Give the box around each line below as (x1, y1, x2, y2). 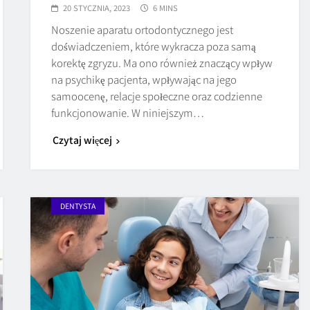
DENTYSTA (60, 200, 96, 211)
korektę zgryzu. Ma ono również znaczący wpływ (51, 55, 273, 70)
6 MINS (153, 1, 179, 13)
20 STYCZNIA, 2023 (63, 1, 131, 13)
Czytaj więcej (53, 132, 113, 147)
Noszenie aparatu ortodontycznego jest (51, 21, 234, 37)
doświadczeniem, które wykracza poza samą (51, 38, 257, 53)
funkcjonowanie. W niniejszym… (51, 104, 205, 120)
